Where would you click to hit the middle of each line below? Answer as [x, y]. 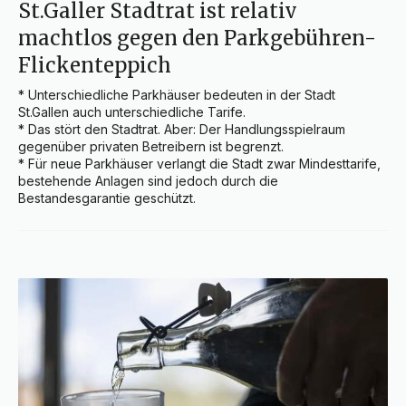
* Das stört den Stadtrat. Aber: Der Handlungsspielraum [182, 130]
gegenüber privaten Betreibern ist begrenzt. [151, 147]
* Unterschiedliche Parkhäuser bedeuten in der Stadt [177, 95]
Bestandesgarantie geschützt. [107, 198]
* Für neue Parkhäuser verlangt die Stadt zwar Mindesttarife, [199, 164]
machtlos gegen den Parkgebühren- [197, 39]
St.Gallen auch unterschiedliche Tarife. [132, 112]
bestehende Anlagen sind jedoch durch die [148, 181]
